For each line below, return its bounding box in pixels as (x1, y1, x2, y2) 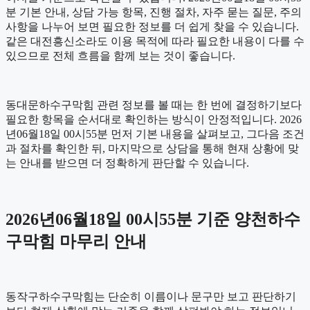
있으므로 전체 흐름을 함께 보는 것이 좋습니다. (6, 50, 235, 62)
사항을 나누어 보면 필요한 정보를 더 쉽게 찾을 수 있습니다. (6, 21, 299, 33)
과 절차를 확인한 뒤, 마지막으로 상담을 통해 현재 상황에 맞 (6, 143, 299, 155)
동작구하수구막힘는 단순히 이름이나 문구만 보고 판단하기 (6, 291, 296, 302)
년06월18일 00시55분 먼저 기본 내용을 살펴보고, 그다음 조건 (6, 128, 304, 140)
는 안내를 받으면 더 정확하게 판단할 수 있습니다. (6, 157, 249, 170)
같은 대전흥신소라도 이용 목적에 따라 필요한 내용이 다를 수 (6, 35, 304, 48)
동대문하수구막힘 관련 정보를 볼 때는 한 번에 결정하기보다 (6, 99, 302, 111)
